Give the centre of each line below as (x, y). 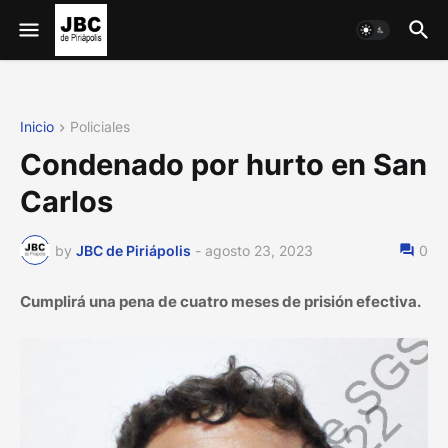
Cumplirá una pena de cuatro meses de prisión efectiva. (220, 302)
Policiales (100, 126)
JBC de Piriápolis (133, 250)
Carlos (66, 202)
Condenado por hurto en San (223, 165)
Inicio (37, 126)
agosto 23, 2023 (259, 250)
